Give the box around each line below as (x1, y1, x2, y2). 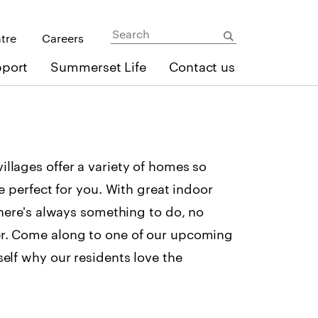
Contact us (169, 59, 235, 75)
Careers (42, 31, 84, 45)
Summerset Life (50, 59, 146, 75)
